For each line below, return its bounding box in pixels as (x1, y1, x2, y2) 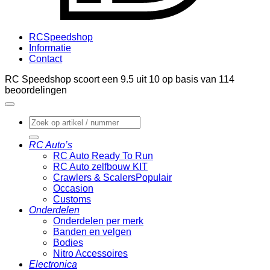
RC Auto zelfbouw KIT (53, 161, 148, 172)
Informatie (29, 42, 71, 53)
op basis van (160, 74, 219, 84)
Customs (53, 193, 91, 204)
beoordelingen (5, 84, 67, 95)
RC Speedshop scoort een (5, 74, 121, 84)
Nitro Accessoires (53, 248, 128, 259)
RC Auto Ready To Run (53, 150, 153, 161)
